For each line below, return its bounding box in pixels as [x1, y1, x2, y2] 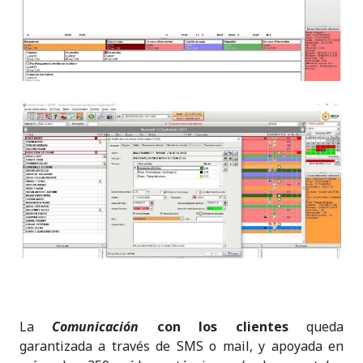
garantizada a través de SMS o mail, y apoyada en [19, 336, 344, 355]
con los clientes [139, 317, 288, 335]
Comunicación [52, 317, 139, 335]
